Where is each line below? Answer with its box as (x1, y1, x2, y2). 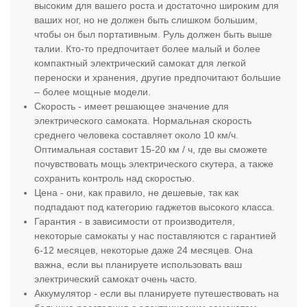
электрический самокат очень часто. (34, 273, 198, 285)
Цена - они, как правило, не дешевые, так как (34, 187, 239, 199)
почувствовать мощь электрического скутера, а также (34, 158, 274, 170)
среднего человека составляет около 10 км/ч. (34, 130, 239, 141)
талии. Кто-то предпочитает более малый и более (34, 43, 261, 55)
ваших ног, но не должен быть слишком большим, (34, 14, 258, 26)
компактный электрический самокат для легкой (34, 58, 247, 69)
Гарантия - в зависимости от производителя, (34, 216, 236, 228)
